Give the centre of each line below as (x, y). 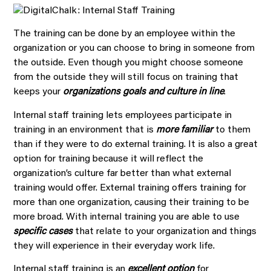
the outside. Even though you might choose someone (128, 63)
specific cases (43, 231)
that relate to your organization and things (165, 231)
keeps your (38, 92)
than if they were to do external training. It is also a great (135, 144)
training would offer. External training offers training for (130, 188)
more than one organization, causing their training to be (131, 202)
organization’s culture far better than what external (122, 173)
